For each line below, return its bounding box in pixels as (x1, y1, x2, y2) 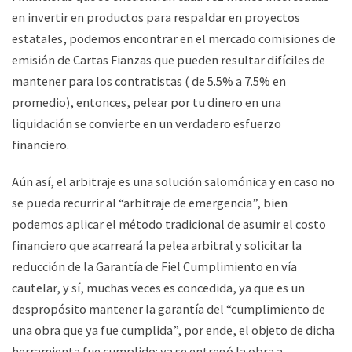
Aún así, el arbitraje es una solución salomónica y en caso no (12, 174, 335, 190)
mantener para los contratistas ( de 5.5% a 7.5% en (12, 72, 286, 89)
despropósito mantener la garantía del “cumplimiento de (12, 301, 325, 317)
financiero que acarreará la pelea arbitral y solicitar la (12, 237, 302, 254)
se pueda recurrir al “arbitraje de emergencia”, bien (12, 195, 288, 211)
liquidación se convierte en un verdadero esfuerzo (12, 115, 281, 131)
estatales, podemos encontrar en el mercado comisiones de (12, 30, 335, 46)
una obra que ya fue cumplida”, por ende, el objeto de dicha (12, 322, 335, 339)
